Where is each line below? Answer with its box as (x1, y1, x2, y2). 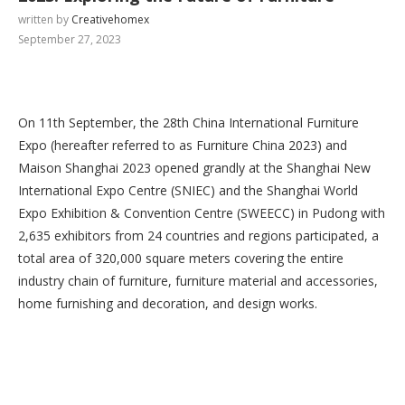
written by (18, 12, 71, 27)
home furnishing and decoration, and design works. (18, 295, 317, 312)
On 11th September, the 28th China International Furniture (18, 114, 359, 131)
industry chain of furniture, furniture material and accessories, (18, 272, 378, 289)
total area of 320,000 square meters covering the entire (18, 250, 344, 267)
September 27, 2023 (18, 32, 121, 47)
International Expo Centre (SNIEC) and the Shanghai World (18, 182, 358, 199)
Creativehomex (71, 12, 149, 27)
